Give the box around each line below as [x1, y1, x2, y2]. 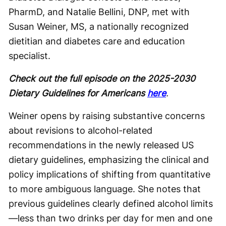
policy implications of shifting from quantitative [9, 168, 210, 180]
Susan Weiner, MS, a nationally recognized [9, 21, 189, 32]
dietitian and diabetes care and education [9, 35, 185, 46]
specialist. [9, 50, 50, 61]
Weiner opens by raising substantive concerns [9, 110, 205, 121]
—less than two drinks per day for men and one [9, 212, 212, 223]
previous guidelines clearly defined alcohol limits [9, 198, 213, 209]
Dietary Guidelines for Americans [9, 87, 147, 98]
